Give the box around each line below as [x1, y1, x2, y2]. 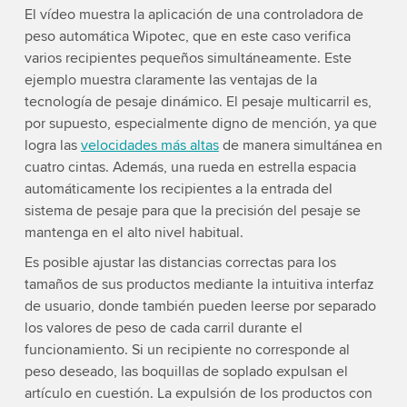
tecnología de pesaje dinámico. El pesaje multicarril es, [24, 93, 372, 112]
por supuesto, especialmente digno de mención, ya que [24, 114, 377, 134]
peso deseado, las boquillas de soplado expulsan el [24, 362, 348, 382]
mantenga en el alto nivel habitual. [24, 223, 243, 243]
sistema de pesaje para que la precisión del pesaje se [24, 202, 361, 221]
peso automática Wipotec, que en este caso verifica [24, 27, 351, 46]
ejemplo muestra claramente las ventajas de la [24, 71, 317, 90]
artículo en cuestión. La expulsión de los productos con [24, 384, 372, 403]
